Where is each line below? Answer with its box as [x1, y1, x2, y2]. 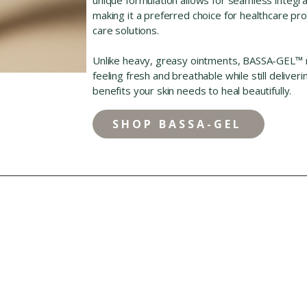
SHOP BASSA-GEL [112, 116, 242, 132]
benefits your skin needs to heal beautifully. [93, 83, 292, 97]
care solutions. [93, 23, 159, 37]
